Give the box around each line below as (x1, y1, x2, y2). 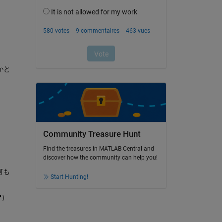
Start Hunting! (50, 173, 88, 181)
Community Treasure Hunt (43, 129, 141, 139)
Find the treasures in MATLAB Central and (43, 145, 154, 153)
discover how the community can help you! (43, 154, 158, 162)
